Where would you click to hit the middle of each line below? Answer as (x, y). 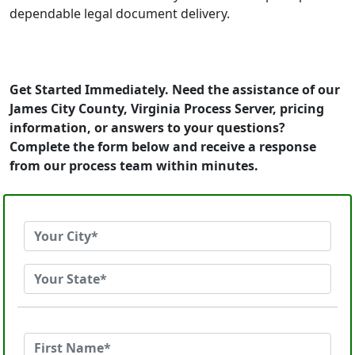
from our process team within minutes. (134, 166)
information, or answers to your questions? (147, 128)
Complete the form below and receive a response (163, 147)
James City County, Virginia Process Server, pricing (167, 109)
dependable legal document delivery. (120, 13)
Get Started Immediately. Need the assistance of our (175, 90)
